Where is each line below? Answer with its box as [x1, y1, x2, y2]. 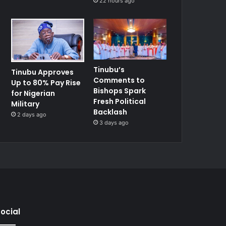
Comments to [93, 75, 145, 86]
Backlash [93, 107, 128, 118]
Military [11, 99, 41, 109]
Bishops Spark [93, 86, 146, 96]
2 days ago [17, 111, 47, 119]
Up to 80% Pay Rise [11, 78, 81, 88]
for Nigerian [11, 88, 55, 99]
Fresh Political [93, 96, 146, 107]
